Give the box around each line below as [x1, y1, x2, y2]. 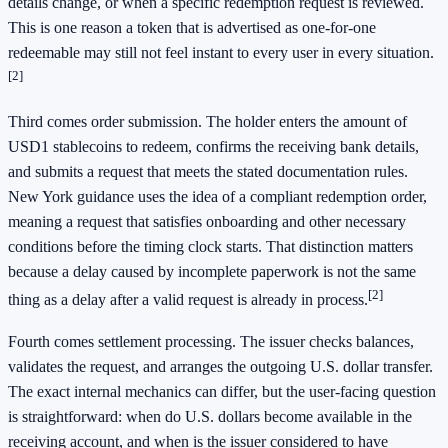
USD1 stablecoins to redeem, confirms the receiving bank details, [8, 138, 419, 156]
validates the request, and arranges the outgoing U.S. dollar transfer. [8, 357, 433, 375]
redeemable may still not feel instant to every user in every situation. [8, 44, 434, 62]
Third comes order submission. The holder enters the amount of [8, 113, 407, 131]
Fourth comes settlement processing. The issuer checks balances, [8, 332, 414, 350]
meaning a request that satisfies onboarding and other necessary [8, 213, 406, 231]
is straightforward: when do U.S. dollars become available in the [8, 407, 412, 425]
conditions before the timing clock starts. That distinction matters [8, 238, 413, 256]
